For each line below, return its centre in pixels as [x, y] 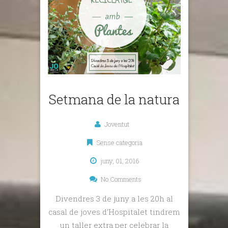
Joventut [117, 124]
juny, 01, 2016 [120, 161]
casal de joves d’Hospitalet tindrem [115, 211]
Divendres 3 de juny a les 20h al [115, 198]
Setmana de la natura [115, 99]
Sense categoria [120, 142]
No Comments [121, 179]
